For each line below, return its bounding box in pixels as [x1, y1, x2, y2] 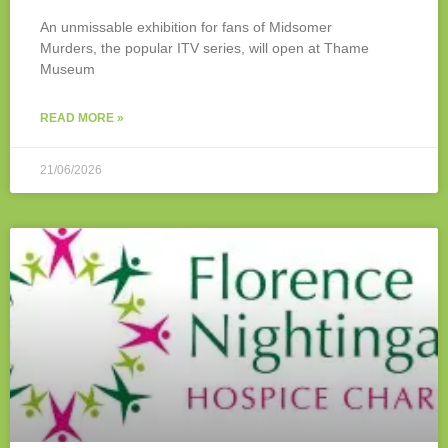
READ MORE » [40, 111, 124, 126]
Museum [40, 61, 95, 78]
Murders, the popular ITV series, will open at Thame [40, 40, 369, 57]
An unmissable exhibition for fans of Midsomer [40, 19, 332, 36]
